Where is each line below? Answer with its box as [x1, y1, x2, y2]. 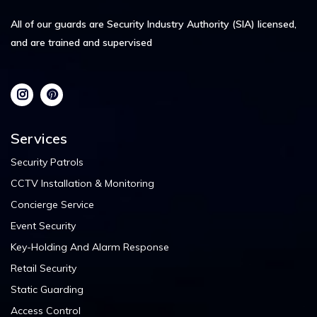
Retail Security [11, 261, 76, 275]
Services [11, 129, 67, 147]
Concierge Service [11, 197, 94, 211]
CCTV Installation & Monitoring [11, 176, 154, 190]
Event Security [11, 219, 76, 232]
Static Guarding [11, 282, 83, 296]
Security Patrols [11, 155, 83, 168]
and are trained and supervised [11, 35, 152, 49]
